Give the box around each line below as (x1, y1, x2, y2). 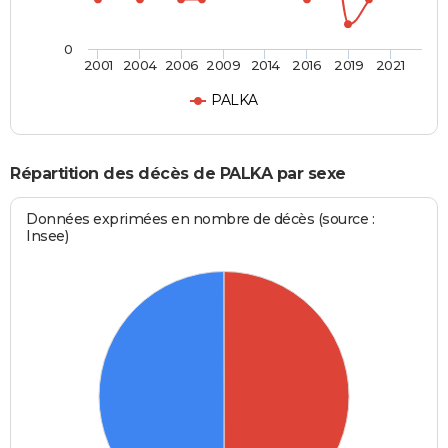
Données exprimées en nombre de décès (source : (26, 210, 375, 229)
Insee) (26, 227, 69, 246)
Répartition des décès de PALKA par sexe (10, 163, 346, 183)
